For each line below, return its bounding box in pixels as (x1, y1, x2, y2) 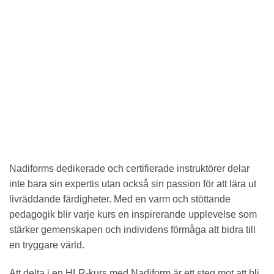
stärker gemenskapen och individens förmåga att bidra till (9, 224, 256, 235)
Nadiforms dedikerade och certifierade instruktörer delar (9, 163, 250, 174)
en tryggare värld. (9, 240, 84, 251)
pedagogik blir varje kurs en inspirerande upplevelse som (9, 209, 257, 220)
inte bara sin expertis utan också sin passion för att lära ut (9, 179, 256, 190)
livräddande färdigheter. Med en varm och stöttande (9, 194, 231, 205)
